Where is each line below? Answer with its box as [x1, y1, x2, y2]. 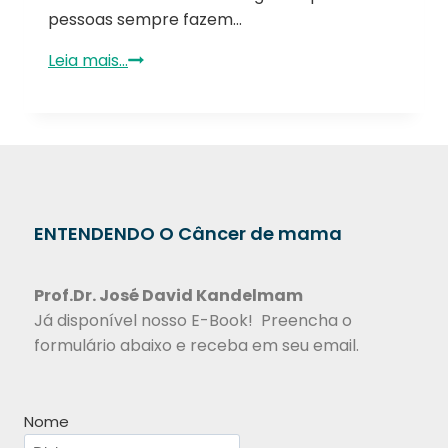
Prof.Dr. [34, 284, 96, 308]
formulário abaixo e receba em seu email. [34, 334, 359, 358]
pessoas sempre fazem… [48, 8, 242, 32]
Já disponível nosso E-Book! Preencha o [34, 309, 352, 333]
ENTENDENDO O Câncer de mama [34, 221, 342, 247]
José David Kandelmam [96, 284, 303, 308]
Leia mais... [48, 49, 128, 73]
